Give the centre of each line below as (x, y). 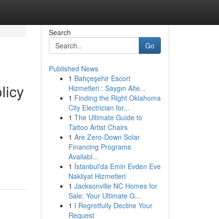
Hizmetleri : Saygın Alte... (107, 88)
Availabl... (83, 156)
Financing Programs (99, 147)
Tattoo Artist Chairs (98, 127)
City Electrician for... (99, 108)
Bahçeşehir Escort (102, 78)
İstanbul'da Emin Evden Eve (117, 166)
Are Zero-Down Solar (107, 137)
